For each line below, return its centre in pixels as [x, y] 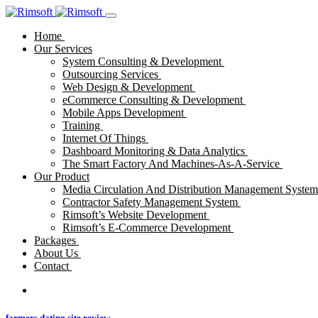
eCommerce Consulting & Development [154, 100]
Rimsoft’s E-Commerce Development [148, 227]
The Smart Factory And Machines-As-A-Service [172, 164]
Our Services [63, 49]
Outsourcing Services [112, 74]
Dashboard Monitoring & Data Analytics [155, 151]
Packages [56, 240]
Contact [53, 266]
